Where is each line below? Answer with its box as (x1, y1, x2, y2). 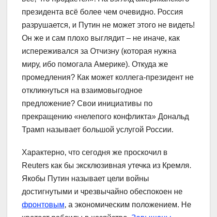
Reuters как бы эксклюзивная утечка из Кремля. (22, 161, 191, 170)
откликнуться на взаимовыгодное (22, 86, 142, 94)
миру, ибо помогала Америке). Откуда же (22, 60, 168, 68)
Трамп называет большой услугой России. (22, 125, 173, 134)
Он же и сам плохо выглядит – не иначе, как (22, 33, 180, 42)
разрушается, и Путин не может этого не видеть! (22, 20, 195, 29)
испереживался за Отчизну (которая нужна (22, 46, 176, 55)
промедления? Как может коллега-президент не (22, 73, 194, 81)
